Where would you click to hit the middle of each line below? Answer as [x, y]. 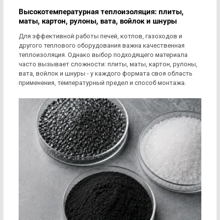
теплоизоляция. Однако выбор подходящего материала [103, 55]
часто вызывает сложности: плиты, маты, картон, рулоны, [108, 64]
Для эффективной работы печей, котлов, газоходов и [100, 36]
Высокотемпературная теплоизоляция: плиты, [101, 12]
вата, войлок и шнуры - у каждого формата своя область [106, 74]
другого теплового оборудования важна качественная [102, 46]
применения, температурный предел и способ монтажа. [102, 83]
